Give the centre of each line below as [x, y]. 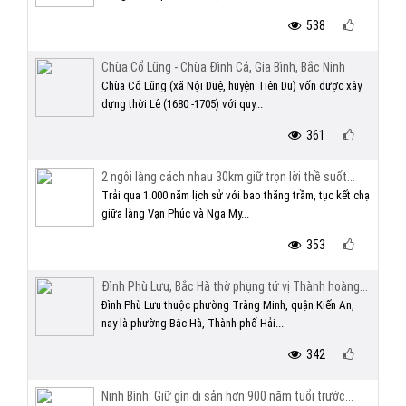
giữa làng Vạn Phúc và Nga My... [175, 213]
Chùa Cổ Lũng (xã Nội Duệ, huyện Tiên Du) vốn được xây [232, 86]
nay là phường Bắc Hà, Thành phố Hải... [193, 323]
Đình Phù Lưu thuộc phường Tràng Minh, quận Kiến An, [228, 305]
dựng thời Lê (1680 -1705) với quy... [182, 104]
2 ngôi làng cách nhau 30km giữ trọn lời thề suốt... [228, 177]
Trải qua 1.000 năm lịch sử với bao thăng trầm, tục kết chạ [236, 195]
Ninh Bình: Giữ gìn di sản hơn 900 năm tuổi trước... [227, 396]
